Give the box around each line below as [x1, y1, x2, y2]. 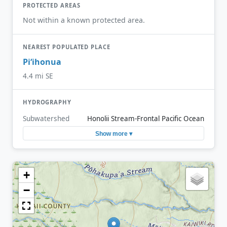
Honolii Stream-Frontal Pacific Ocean [87, 114, 204, 124]
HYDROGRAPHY [23, 98, 71, 106]
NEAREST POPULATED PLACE [23, 43, 110, 51]
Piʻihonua [23, 56, 61, 68]
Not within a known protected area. [23, 15, 145, 25]
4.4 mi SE [23, 70, 53, 81]
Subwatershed [23, 113, 69, 124]
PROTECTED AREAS [23, 2, 81, 10]
